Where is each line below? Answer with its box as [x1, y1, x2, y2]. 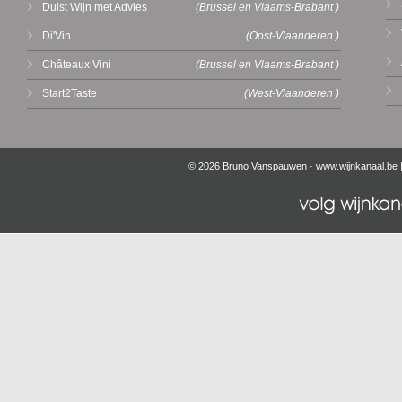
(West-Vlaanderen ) [244, 87, 339, 100]
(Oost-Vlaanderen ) [246, 30, 339, 42]
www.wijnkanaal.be [316, 161, 398, 171]
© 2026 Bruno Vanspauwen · [188, 161, 316, 171]
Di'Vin [42, 30, 71, 42]
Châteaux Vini [42, 58, 111, 71]
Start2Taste [42, 87, 97, 100]
